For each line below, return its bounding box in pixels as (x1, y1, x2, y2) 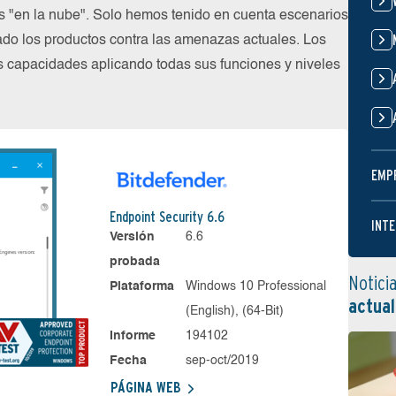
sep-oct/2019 (186, 354, 260, 367)
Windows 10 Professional (186, 280, 327, 293)
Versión (109, 231, 155, 243)
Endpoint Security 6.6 (109, 209, 225, 225)
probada (109, 255, 160, 268)
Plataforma (109, 280, 174, 293)
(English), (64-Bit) (186, 305, 285, 317)
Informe (109, 330, 156, 342)
